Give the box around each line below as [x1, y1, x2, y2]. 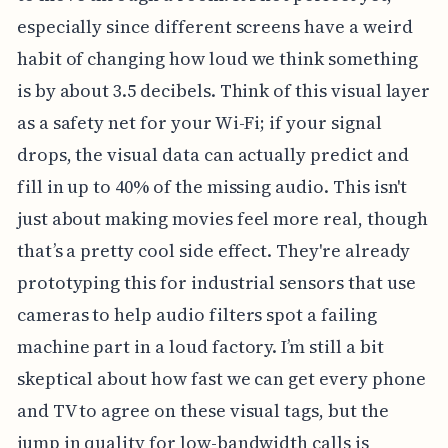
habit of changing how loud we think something [16, 45, 418, 71]
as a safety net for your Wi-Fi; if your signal [16, 109, 382, 135]
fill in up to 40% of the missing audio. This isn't [16, 173, 408, 199]
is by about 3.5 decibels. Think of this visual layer [16, 77, 431, 103]
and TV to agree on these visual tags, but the [16, 397, 389, 423]
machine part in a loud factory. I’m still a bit [16, 333, 384, 359]
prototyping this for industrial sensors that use [16, 269, 416, 295]
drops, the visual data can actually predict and [16, 141, 409, 167]
